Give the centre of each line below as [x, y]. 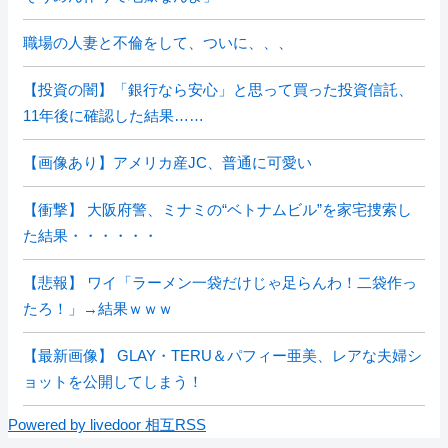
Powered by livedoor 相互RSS [107, 424]
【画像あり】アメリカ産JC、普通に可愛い [167, 162]
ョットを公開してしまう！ [113, 381]
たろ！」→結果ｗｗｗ [98, 308]
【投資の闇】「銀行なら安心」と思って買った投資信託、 [218, 89]
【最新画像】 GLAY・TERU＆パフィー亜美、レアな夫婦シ [222, 355]
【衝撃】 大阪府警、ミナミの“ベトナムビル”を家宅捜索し [217, 209]
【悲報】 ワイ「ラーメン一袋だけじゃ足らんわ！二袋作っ [220, 282]
